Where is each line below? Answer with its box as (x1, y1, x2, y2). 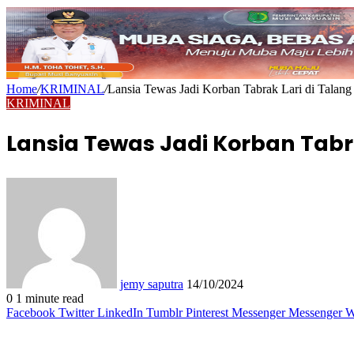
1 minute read (13, 291, 84, 305)
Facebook (6, 305, 55, 319)
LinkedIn (97, 305, 143, 319)
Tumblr (146, 305, 183, 319)
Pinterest (186, 305, 228, 319)
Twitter (58, 305, 94, 319)
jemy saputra (120, 277, 183, 291)
